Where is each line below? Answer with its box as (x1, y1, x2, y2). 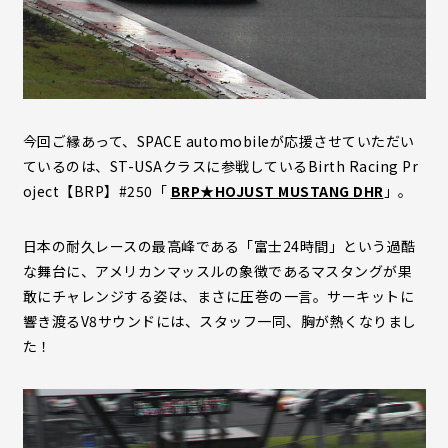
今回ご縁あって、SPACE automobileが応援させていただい (22, 131, 415, 152)
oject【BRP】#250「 (22, 181, 171, 202)
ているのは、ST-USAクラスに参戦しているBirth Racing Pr (22, 156, 418, 177)
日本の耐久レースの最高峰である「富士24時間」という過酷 (22, 236, 416, 257)
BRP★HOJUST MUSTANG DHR (170, 181, 384, 202)
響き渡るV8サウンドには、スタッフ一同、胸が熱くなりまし (22, 311, 417, 332)
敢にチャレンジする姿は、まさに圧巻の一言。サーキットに (22, 286, 414, 307)
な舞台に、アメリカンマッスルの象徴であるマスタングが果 (22, 261, 412, 282)
